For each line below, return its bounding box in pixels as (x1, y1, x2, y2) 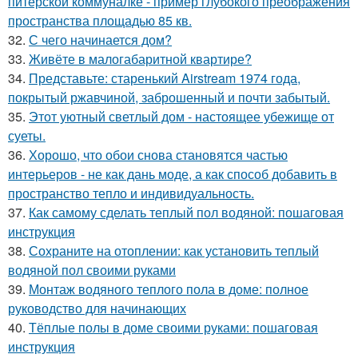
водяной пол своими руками (8, 261, 176, 280)
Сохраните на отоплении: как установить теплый (29, 241, 319, 261)
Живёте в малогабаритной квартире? (29, 50, 252, 69)
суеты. (8, 126, 46, 145)
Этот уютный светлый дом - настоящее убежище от (29, 107, 334, 126)
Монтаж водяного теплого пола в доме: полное (29, 280, 308, 299)
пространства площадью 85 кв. (8, 11, 192, 30)
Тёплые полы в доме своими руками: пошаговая (29, 318, 318, 337)
